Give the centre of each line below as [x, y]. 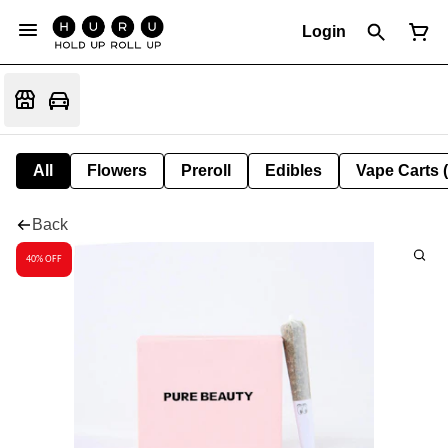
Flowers [117, 170]
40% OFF [44, 259]
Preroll [206, 170]
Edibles [293, 170]
